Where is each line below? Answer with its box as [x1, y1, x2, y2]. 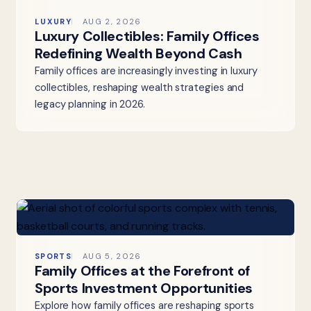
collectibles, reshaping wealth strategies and [34, 81, 244, 95]
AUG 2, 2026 [83, 17, 142, 27]
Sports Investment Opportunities [34, 279, 253, 298]
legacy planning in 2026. [34, 97, 146, 112]
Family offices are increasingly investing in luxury [34, 64, 258, 78]
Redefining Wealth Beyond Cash [34, 44, 242, 63]
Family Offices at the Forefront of [34, 262, 251, 280]
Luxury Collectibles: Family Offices [34, 27, 260, 46]
